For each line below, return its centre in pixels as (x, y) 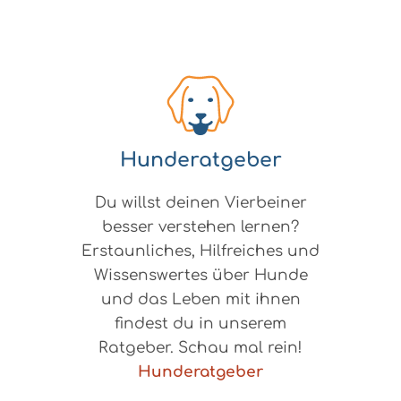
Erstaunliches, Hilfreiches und (200, 252)
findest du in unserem (200, 324)
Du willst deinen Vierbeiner (200, 203)
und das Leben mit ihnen (200, 300)
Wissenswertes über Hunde (200, 276)
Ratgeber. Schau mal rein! (200, 348)
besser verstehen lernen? (200, 227)
